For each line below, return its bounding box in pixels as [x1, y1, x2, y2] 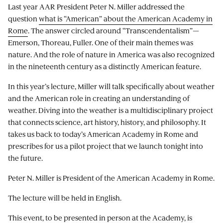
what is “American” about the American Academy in [39, 13, 213, 23]
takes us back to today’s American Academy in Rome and [8, 128, 198, 139]
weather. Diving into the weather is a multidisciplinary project [8, 105, 213, 115]
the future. [8, 152, 43, 163]
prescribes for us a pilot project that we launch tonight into [8, 140, 203, 151]
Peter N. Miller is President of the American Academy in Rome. [8, 172, 215, 183]
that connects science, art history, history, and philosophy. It [8, 116, 206, 127]
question [8, 13, 39, 23]
